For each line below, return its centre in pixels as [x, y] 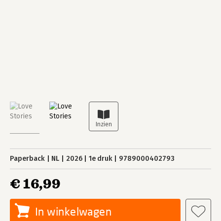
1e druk [100, 159]
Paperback [27, 159]
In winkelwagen [74, 211]
